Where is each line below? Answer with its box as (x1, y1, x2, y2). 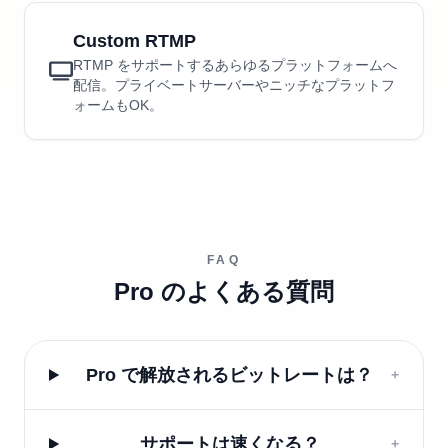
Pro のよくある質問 (114, 278, 334, 305)
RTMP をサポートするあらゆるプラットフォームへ (73, 57, 397, 73)
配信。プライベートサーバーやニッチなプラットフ (73, 77, 395, 93)
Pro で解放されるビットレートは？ (86, 365, 374, 385)
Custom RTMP (73, 31, 196, 51)
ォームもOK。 (73, 97, 163, 113)
